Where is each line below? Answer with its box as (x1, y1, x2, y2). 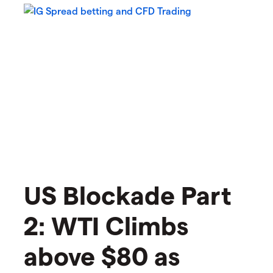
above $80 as (24, 239, 180, 271)
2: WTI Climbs (24, 209, 188, 240)
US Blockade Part (24, 179, 232, 210)
